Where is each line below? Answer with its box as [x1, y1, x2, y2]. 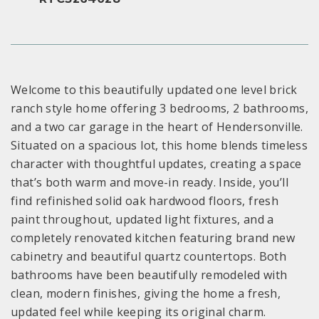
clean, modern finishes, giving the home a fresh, [11, 286, 281, 302]
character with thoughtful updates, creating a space [11, 156, 302, 172]
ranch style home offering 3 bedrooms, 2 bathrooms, [11, 100, 308, 117]
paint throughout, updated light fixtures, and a [11, 211, 274, 228]
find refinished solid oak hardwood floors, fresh [11, 193, 279, 209]
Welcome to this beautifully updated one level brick [11, 82, 298, 98]
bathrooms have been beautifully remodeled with [11, 267, 288, 283]
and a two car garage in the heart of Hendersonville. [11, 119, 303, 135]
